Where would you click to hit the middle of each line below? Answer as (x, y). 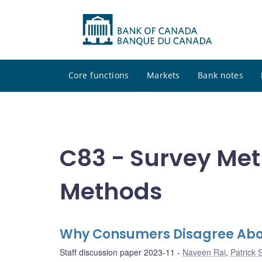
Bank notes (220, 75)
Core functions (99, 75)
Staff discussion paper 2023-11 (117, 252)
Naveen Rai (204, 252)
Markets (163, 75)
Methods (111, 191)
